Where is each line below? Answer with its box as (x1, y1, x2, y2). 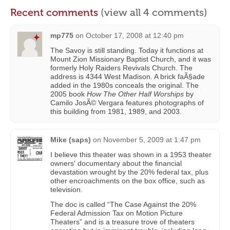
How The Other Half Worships (87, 90, 184, 98)
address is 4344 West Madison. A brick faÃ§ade (50, 72, 205, 81)
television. (50, 185, 83, 194)
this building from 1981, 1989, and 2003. (50, 107, 182, 116)
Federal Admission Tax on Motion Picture (50, 209, 183, 217)
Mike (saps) (50, 136, 91, 144)
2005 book (50, 90, 87, 98)
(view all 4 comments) (101, 6, 207, 18)
